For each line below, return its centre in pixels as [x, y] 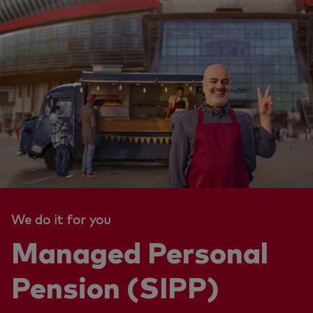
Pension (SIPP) [115, 285]
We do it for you [61, 218]
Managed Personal [140, 250]
